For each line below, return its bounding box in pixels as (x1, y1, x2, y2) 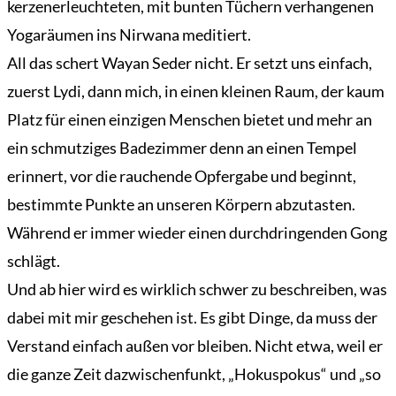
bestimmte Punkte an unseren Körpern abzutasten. (7, 194, 355, 215)
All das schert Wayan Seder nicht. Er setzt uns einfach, (7, 53, 372, 73)
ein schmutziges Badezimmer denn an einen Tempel (7, 138, 357, 158)
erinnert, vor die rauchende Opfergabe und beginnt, (7, 166, 356, 187)
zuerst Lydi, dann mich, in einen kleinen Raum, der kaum (7, 81, 385, 102)
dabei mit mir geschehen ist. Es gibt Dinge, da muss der (7, 308, 377, 328)
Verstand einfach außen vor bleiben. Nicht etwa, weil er (7, 336, 383, 356)
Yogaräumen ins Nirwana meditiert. (7, 25, 251, 45)
